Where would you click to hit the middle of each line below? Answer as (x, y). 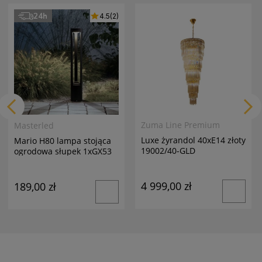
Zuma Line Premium (180, 125)
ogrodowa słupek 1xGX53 (63, 151)
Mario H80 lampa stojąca (62, 141)
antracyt (30, 162)
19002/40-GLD (168, 151)
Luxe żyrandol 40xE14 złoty (193, 140)
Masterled (34, 126)
